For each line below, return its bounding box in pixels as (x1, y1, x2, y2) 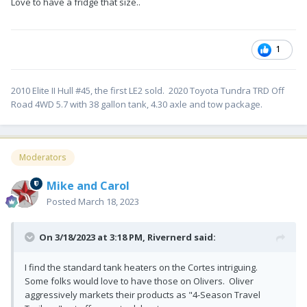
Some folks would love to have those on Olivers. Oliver (25, 274, 254, 287)
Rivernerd (147, 230, 192, 243)
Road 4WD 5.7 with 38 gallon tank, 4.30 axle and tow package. (11, 97, 262, 110)
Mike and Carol (47, 177, 130, 193)
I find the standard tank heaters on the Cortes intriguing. (25, 260, 260, 273)
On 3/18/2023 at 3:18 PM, (39, 230, 147, 243)
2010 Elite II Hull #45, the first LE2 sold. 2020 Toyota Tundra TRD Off (11, 84, 284, 97)
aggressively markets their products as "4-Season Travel (25, 288, 260, 301)
